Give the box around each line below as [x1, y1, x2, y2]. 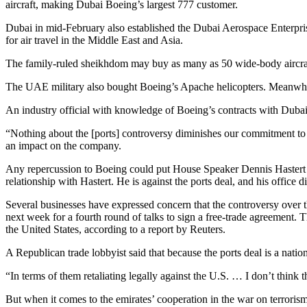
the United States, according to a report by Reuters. [5, 223, 225, 235]
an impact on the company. [5, 140, 121, 151]
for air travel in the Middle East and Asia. [5, 34, 183, 46]
